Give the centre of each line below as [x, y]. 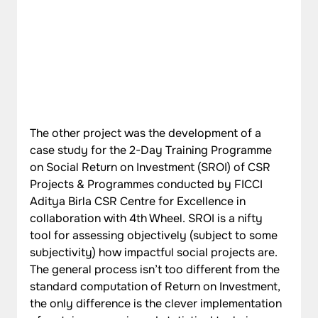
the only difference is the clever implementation [158, 303]
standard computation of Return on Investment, [157, 286]
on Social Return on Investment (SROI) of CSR [152, 167]
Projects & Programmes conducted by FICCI [148, 184]
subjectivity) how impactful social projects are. [155, 252]
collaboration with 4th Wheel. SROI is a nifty [148, 218]
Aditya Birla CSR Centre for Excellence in [139, 201]
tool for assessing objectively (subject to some [155, 235]
